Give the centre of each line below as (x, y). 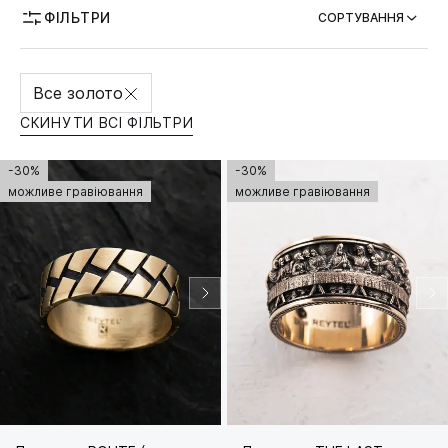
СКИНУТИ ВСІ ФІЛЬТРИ (107, 123)
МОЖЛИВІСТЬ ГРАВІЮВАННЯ (122, 38)
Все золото (78, 93)
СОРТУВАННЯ (361, 18)
